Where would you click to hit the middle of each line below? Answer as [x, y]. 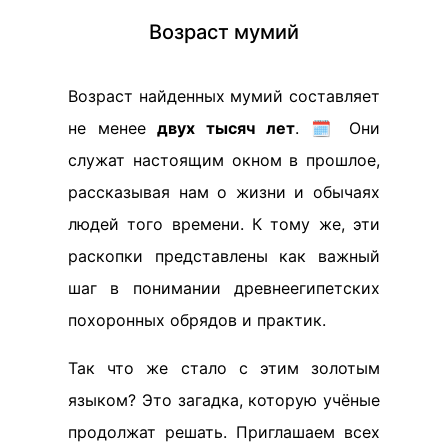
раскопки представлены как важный [224, 256]
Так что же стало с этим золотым [224, 368]
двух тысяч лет [226, 128]
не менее [113, 128]
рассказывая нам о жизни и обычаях [224, 192]
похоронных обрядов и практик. [197, 320]
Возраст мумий [224, 32]
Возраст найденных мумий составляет [224, 96]
